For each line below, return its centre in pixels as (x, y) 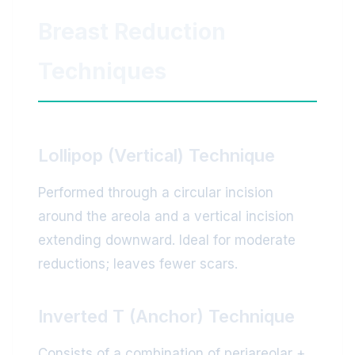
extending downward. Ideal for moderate (167, 240)
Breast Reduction (132, 32)
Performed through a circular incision (156, 193)
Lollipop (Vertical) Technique (157, 155)
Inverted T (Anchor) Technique (166, 316)
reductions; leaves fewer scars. (138, 264)
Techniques (102, 71)
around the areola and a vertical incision (166, 216)
